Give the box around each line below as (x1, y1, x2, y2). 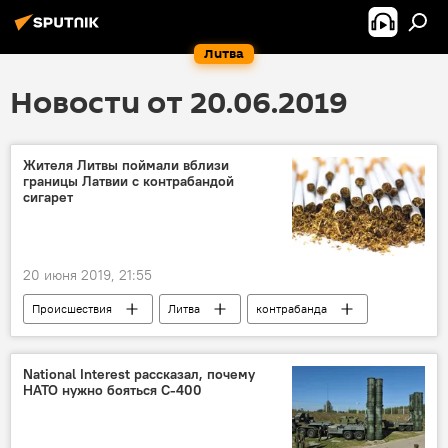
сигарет (23, 188, 73, 206)
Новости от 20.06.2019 (10, 82, 348, 125)
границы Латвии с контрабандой (23, 172, 234, 190)
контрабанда (256, 301, 327, 317)
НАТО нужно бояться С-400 (23, 381, 202, 400)
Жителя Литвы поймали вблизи (23, 156, 229, 174)
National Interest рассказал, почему (23, 365, 255, 384)
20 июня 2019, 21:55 (23, 266, 152, 285)
